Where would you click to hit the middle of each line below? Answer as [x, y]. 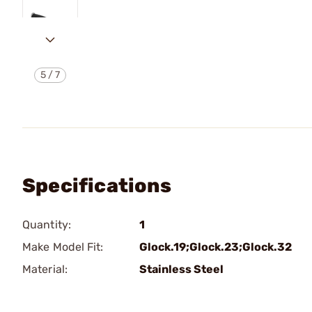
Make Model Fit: [63, 247]
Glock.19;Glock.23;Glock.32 [216, 247]
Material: [45, 269]
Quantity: [47, 225]
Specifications [97, 186]
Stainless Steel [181, 269]
